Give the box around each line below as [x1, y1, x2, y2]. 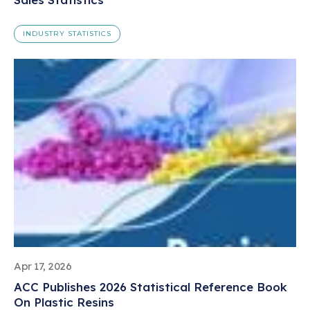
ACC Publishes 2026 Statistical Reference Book [14, 279, 287, 294]
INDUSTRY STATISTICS [23, 28, 111, 38]
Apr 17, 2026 [14, 259, 72, 273]
